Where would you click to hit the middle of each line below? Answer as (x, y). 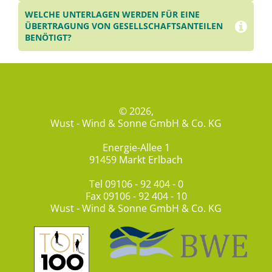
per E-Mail (178, 66)
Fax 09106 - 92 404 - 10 (136, 196)
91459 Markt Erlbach (136, 160)
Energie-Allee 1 (136, 148)
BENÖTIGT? (48, 38)
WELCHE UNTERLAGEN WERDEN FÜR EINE (112, 15)
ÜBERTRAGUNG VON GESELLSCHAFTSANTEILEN (124, 26)
